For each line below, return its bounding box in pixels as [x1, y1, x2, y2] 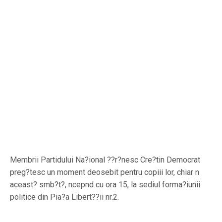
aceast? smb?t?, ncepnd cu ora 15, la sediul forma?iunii [10, 180, 200, 189]
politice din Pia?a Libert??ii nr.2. [10, 192, 119, 202]
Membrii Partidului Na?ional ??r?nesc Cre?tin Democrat [10, 155, 200, 165]
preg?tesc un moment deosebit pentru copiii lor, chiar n [10, 167, 199, 177]
